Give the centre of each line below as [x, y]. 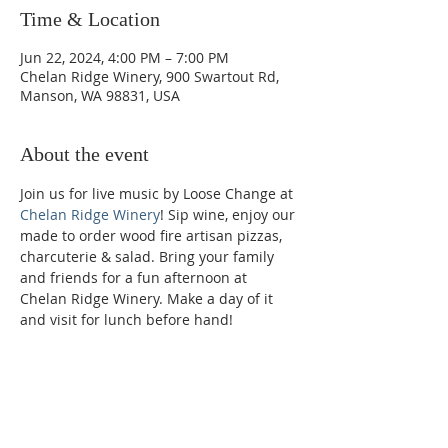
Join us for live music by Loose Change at [158, 193]
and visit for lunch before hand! [126, 319]
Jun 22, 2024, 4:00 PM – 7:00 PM [124, 57]
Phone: [49, 404]
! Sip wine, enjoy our [229, 214]
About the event [84, 154]
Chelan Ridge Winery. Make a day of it [148, 298]
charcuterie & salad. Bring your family [149, 256]
